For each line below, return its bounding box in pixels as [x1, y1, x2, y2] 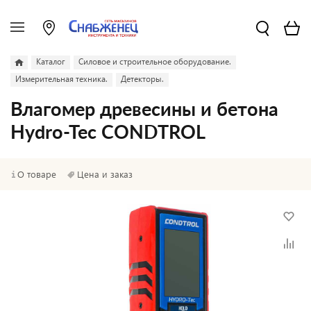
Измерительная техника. [15, 74, 108, 84]
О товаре [17, 168, 56, 180]
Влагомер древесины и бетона [10, 101, 278, 119]
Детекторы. [121, 74, 164, 84]
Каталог [36, 56, 65, 67]
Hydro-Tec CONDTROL [10, 124, 205, 142]
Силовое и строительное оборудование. [78, 56, 231, 67]
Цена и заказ [77, 168, 133, 180]
